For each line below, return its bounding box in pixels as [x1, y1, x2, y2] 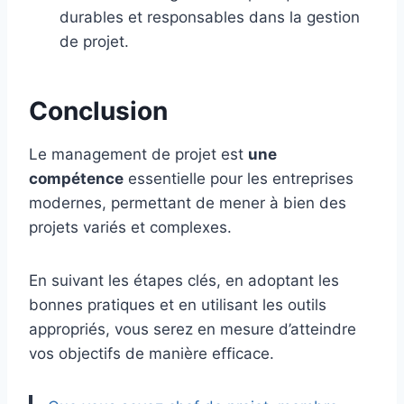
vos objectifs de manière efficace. [29, 344, 274, 363]
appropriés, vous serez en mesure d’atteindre [29, 320, 356, 339]
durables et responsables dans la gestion [60, 8, 360, 27]
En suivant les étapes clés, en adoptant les [29, 271, 339, 290]
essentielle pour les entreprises [124, 170, 353, 188]
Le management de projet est [29, 145, 248, 164]
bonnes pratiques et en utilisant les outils [29, 296, 326, 315]
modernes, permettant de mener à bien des [29, 194, 346, 213]
